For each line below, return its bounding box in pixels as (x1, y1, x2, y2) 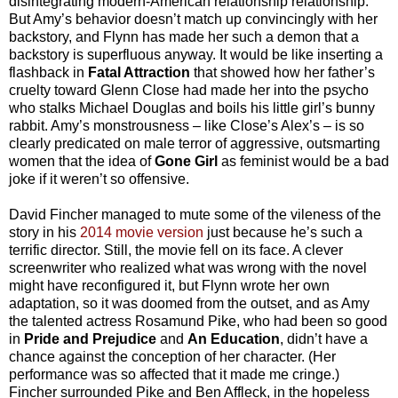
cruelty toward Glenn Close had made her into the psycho (9, 82, 369, 98)
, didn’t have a (280, 330, 368, 346)
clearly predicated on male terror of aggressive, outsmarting (9, 135, 380, 151)
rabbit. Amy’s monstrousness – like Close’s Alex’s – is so (9, 117, 364, 133)
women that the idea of (9, 153, 155, 169)
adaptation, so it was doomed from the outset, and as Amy (9, 295, 370, 311)
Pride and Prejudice (24, 330, 156, 346)
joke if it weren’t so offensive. (9, 171, 189, 187)
